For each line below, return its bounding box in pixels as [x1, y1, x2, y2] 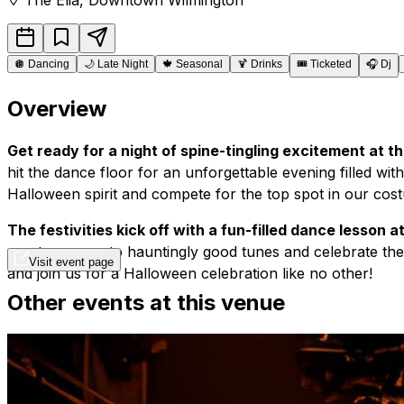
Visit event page [29, 254, 114, 269]
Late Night [97, 57, 148, 70]
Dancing [28, 57, 69, 70]
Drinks [251, 57, 282, 70]
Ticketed [310, 57, 352, 70]
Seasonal [176, 57, 223, 70]
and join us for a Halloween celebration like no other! [7, 263, 372, 282]
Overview [7, 95, 106, 122]
